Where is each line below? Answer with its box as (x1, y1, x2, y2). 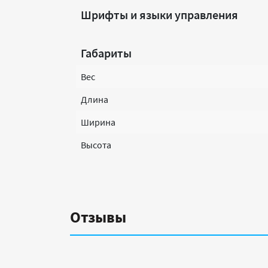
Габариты (81, 45, 132, 60)
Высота (81, 139, 111, 151)
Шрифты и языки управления (81, 7, 238, 22)
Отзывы (70, 207, 126, 227)
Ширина (81, 116, 115, 128)
